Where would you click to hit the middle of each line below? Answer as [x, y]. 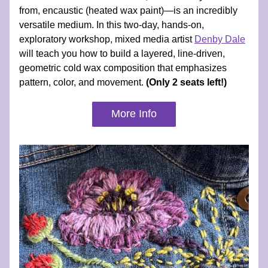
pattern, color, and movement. [83, 82]
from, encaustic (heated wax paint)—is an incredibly [128, 10]
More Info [134, 114]
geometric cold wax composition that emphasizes [123, 68]
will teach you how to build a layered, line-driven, [122, 54]
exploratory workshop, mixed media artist [107, 39]
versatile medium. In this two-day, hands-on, [112, 25]
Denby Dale [220, 39]
